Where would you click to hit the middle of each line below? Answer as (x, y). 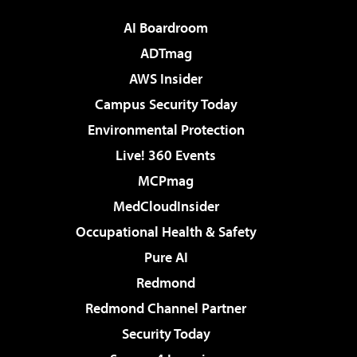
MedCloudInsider (166, 206)
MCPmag (166, 181)
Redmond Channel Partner (166, 308)
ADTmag (166, 53)
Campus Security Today (166, 104)
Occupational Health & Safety (166, 232)
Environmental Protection (166, 130)
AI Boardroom (166, 28)
